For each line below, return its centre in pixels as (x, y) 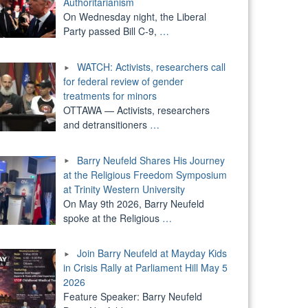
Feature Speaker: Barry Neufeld (132, 297)
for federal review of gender (123, 81)
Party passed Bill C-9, (111, 31)
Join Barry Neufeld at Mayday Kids (152, 253)
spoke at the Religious (112, 218)
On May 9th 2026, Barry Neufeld (133, 203)
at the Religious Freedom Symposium (145, 174)
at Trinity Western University (124, 189)
